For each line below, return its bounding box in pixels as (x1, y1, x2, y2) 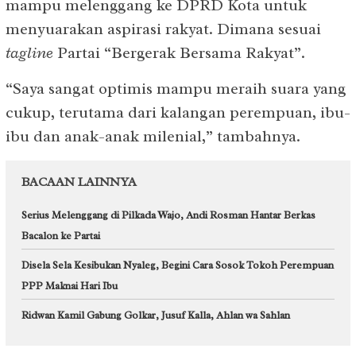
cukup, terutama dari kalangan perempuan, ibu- (6, 103, 350, 122)
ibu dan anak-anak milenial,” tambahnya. (6, 126, 300, 146)
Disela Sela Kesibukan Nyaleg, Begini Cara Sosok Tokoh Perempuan (21, 258, 334, 272)
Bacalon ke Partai (21, 229, 100, 242)
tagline (6, 43, 53, 63)
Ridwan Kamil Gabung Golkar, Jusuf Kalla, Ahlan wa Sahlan (21, 308, 290, 322)
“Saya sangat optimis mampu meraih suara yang (6, 79, 346, 99)
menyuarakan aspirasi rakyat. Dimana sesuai (6, 19, 321, 39)
